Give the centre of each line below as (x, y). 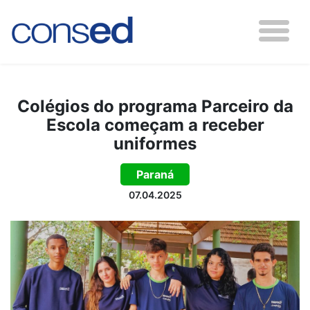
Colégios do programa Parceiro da (155, 106)
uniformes (155, 144)
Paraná (155, 174)
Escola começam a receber (155, 125)
